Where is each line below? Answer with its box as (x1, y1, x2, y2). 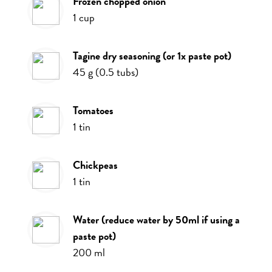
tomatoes (78, 102, 114, 119)
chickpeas (80, 157, 118, 174)
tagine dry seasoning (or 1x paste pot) (78, 47, 231, 64)
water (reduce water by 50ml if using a (73, 211, 82, 228)
